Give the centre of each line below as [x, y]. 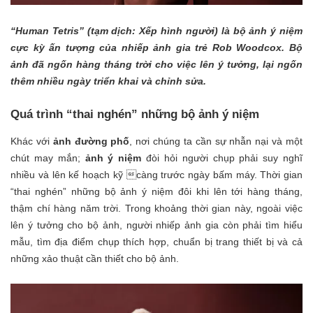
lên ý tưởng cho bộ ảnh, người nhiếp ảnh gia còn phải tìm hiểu [156, 225]
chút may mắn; [48, 158]
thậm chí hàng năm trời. [68, 208]
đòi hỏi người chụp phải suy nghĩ [222, 158]
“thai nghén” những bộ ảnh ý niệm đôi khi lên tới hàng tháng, [156, 191]
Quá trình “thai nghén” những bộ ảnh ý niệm [137, 115]
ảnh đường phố [91, 141]
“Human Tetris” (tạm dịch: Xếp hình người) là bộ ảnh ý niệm [156, 31]
